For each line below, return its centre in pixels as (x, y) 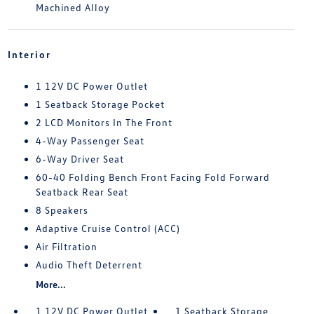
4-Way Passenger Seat (90, 141)
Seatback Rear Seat (82, 192)
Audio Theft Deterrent (89, 265)
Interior (29, 54)
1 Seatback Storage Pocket (100, 104)
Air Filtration (66, 246)
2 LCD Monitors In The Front (104, 122)
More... (50, 284)
